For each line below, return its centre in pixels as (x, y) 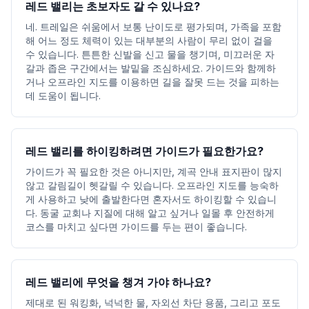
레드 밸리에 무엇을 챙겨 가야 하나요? (118, 282)
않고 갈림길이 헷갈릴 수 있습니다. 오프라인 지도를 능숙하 (152, 185)
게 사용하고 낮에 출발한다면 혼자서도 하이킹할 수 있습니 (151, 199)
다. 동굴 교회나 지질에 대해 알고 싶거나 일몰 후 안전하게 (150, 213)
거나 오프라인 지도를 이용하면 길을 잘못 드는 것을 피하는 (152, 82)
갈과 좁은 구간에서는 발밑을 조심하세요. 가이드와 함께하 (151, 68)
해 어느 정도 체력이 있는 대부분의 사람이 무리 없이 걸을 (149, 40)
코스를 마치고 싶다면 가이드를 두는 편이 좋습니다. (136, 227)
